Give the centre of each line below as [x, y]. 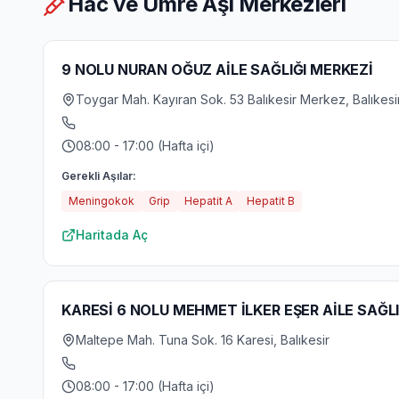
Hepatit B [271, 201]
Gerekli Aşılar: [99, 176]
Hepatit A [208, 201]
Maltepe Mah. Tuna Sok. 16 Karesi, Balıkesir [203, 340]
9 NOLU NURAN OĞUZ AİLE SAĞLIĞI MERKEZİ [217, 69]
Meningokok [102, 201]
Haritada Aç [112, 235]
